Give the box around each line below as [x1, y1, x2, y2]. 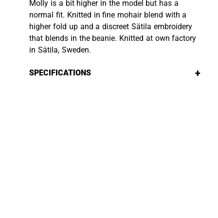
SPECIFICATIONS [29, 68, 91, 78]
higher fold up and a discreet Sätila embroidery [29, 21, 192, 31]
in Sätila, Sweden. [29, 45, 91, 54]
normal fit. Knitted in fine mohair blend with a [29, 10, 187, 19]
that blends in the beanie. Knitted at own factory [29, 33, 197, 43]
